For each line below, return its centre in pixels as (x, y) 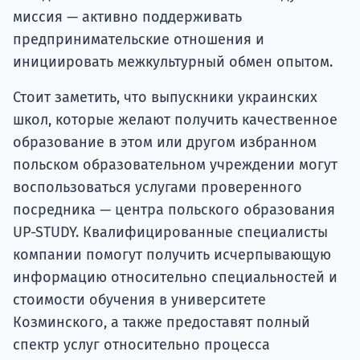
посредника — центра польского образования (174, 210)
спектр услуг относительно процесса (141, 345)
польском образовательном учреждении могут (175, 165)
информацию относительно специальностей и (175, 278)
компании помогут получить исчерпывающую (172, 255)
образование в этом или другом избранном (165, 143)
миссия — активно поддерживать (127, 17)
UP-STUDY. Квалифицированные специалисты (170, 233)
